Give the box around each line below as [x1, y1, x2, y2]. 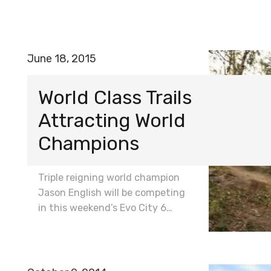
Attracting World [38, 108, 186, 132]
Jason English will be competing [38, 186, 185, 198]
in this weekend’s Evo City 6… [38, 201, 172, 214]
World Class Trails [38, 85, 192, 109]
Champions [38, 131, 139, 155]
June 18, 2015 [27, 52, 96, 65]
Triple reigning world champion [38, 171, 180, 183]
